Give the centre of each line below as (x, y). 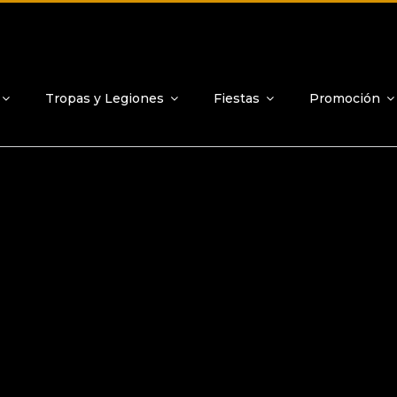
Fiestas (236, 98)
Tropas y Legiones (104, 98)
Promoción (344, 98)
